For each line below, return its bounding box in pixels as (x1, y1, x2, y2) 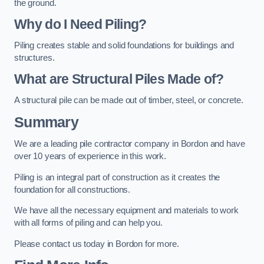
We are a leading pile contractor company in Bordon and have (14, 139, 245, 149)
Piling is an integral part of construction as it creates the (14, 172, 220, 182)
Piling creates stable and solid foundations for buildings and (14, 40, 235, 50)
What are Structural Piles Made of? (14, 71, 224, 87)
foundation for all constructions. (14, 184, 131, 194)
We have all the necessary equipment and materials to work (14, 206, 239, 216)
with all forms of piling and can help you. (14, 218, 163, 228)
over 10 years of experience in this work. (14, 151, 167, 161)
